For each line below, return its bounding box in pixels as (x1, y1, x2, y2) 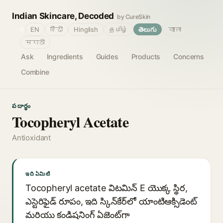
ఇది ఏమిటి (25, 170, 50, 177)
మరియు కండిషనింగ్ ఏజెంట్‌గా (25, 210, 130, 220)
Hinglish (74, 25, 98, 33)
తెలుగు (138, 25, 157, 33)
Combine (21, 68, 49, 76)
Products (131, 52, 161, 61)
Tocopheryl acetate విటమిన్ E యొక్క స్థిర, (25, 183, 188, 193)
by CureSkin (116, 13, 151, 20)
